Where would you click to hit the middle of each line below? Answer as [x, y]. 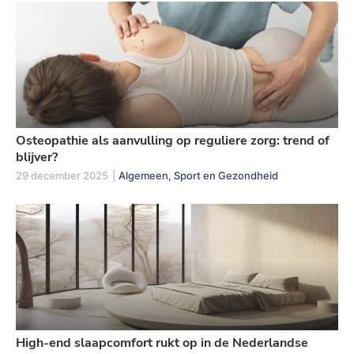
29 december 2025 [62, 175]
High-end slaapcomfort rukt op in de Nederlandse [162, 343]
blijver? [37, 157]
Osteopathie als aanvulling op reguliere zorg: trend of [173, 140]
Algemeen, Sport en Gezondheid [199, 175]
